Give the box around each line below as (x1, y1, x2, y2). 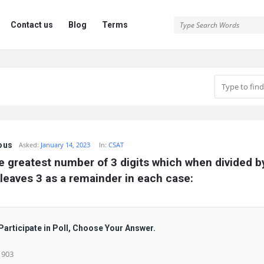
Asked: (19, 140, 39, 149)
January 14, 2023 (41, 140, 91, 149)
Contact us (11, 20, 53, 29)
